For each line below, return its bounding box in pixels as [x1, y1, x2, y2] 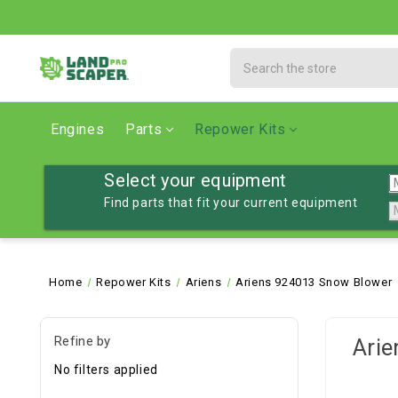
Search [230, 50, 274, 64]
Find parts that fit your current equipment [104, 195, 358, 210]
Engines [51, 121, 105, 138]
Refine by [54, 333, 111, 349]
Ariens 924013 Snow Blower [235, 275, 393, 289]
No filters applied [54, 362, 158, 377]
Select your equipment [104, 170, 287, 191]
